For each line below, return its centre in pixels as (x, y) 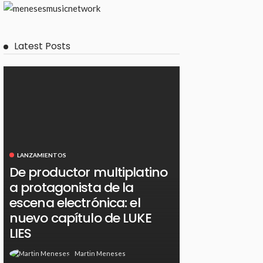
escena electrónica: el (75, 203)
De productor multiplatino (88, 173)
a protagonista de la (72, 188)
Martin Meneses (100, 254)
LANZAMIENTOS (42, 155)
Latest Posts (42, 46)
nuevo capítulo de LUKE (80, 218)
